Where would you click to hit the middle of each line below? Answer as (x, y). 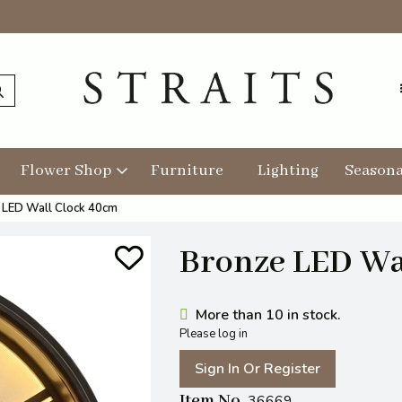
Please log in (214, 334)
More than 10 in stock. (268, 315)
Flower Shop (66, 171)
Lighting (288, 171)
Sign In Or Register (258, 369)
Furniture (187, 171)
